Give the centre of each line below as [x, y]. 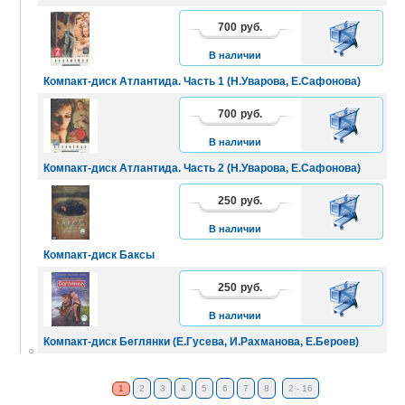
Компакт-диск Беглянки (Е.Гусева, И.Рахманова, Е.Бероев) [201, 341]
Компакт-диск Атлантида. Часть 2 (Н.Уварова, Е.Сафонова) [202, 168]
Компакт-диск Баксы [99, 254]
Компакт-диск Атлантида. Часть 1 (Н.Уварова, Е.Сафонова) [202, 81]
